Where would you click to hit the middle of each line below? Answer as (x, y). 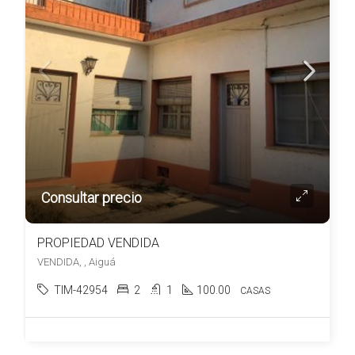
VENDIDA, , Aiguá (76, 262)
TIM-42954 (81, 290)
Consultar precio (92, 198)
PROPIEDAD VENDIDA (98, 243)
